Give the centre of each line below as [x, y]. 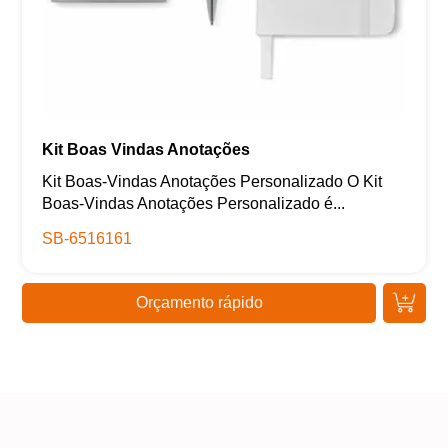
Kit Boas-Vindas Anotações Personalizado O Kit [212, 182]
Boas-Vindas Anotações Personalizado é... [194, 204]
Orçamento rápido [199, 303]
